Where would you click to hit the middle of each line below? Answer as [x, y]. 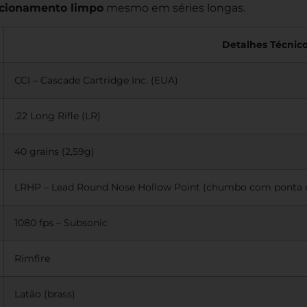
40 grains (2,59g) [54, 152]
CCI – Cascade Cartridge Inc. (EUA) [96, 81]
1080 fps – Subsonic [61, 223]
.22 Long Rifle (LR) [58, 116]
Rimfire [32, 259]
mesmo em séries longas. [174, 8]
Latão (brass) [45, 294]
